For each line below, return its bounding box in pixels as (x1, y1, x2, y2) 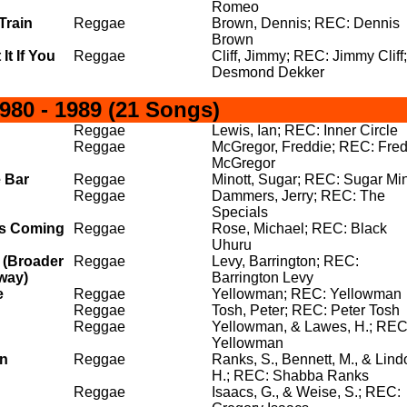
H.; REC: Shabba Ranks (212, 368, 369, 383)
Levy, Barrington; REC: (212, 253, 359, 269)
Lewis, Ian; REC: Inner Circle (212, 123, 398, 138)
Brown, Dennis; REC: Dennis (212, 15, 400, 31)
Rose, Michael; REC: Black (212, 221, 387, 236)
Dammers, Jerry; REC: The (212, 188, 385, 203)
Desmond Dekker (212, 65, 324, 80)
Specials (212, 204, 268, 220)
